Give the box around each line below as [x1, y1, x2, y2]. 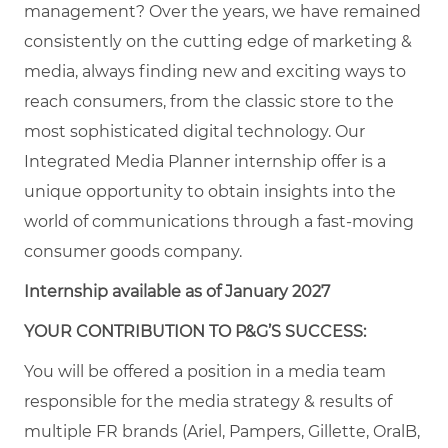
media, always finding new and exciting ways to [24, 61, 406, 81]
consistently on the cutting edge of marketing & [24, 31, 412, 51]
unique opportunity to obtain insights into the [24, 181, 396, 201]
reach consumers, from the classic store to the [24, 91, 394, 111]
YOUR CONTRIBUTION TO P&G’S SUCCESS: [24, 321, 366, 341]
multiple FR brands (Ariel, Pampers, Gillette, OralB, [24, 421, 420, 441]
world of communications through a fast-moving [24, 211, 414, 231]
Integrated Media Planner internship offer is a [24, 151, 386, 171]
